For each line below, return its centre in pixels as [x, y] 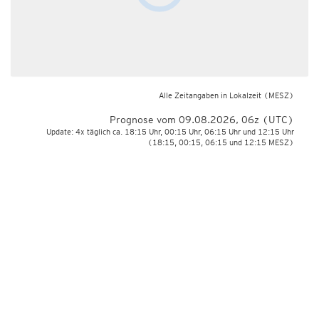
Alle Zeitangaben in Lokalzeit [210, 95]
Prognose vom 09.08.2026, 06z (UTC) [202, 120]
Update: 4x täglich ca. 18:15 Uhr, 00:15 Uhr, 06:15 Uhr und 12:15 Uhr [170, 132]
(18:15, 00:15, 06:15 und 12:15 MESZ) [221, 142]
